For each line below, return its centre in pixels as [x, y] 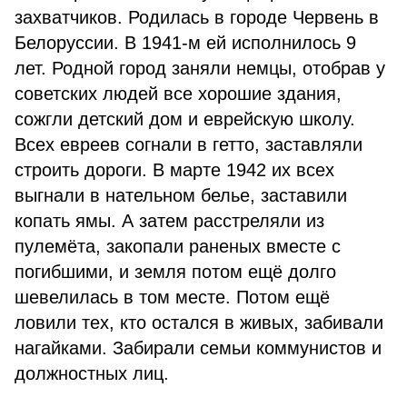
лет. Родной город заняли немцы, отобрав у [200, 68]
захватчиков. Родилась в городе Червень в [197, 17]
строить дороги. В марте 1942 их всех [174, 170]
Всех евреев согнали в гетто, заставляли [189, 144]
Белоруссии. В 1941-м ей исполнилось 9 [185, 43]
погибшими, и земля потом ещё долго [175, 272]
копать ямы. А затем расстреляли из [169, 221]
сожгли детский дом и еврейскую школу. [185, 119]
